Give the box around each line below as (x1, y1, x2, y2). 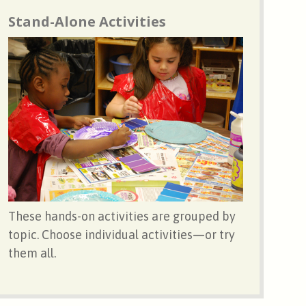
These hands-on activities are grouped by (8, 208, 236, 223)
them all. (8, 245, 57, 260)
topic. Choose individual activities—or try (8, 227, 236, 242)
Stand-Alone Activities (8, 12, 167, 31)
